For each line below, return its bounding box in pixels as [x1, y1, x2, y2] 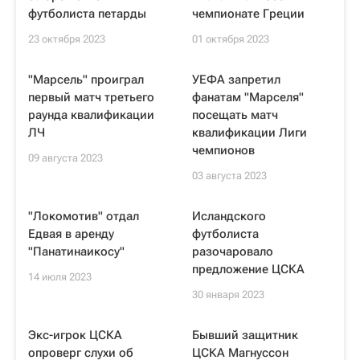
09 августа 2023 [28, 152, 103, 164]
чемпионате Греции [192, 6, 305, 21]
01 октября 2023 [192, 33, 269, 45]
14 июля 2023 [28, 271, 92, 283]
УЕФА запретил [192, 72, 280, 87]
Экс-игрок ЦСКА [28, 328, 122, 342]
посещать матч [192, 108, 278, 122]
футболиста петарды [28, 6, 146, 21]
